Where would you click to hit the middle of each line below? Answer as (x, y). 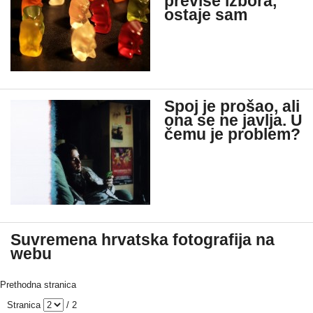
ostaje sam (206, 15)
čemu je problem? (232, 134)
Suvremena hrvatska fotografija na (143, 240)
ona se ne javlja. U (233, 121)
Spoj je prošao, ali (232, 107)
